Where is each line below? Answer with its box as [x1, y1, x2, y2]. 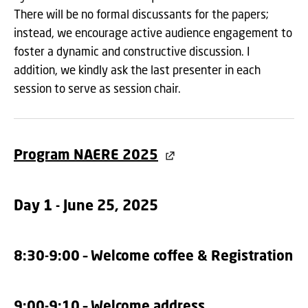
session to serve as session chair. [14, 81, 181, 96]
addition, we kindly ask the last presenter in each [14, 63, 261, 77]
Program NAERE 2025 [14, 146, 158, 163]
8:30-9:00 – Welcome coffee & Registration [14, 247, 293, 264]
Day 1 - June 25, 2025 [14, 196, 158, 214]
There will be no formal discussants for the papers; [14, 7, 269, 21]
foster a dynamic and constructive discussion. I [14, 44, 250, 58]
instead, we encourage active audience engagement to [14, 25, 292, 40]
